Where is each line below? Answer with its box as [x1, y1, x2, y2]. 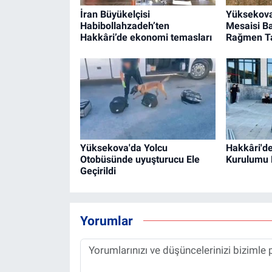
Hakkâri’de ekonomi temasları [80, 31, 212, 43]
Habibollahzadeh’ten [80, 19, 169, 32]
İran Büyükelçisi [80, 8, 150, 20]
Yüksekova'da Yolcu [80, 142, 168, 154]
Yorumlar [80, 212, 133, 228]
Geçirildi [80, 165, 116, 177]
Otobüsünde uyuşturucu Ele [80, 154, 200, 166]
